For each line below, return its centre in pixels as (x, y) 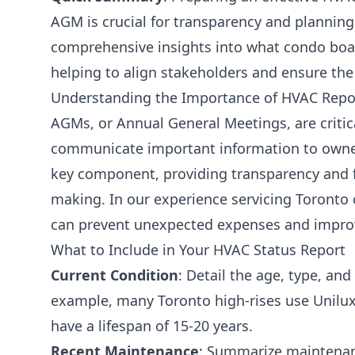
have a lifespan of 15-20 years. (152, 326)
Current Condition (115, 275)
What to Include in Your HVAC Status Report (198, 250)
